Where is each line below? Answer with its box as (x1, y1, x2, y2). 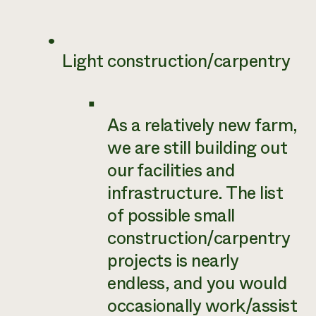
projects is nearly (107, 248, 238, 274)
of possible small (107, 203, 235, 229)
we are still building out (107, 135, 288, 161)
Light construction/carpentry (62, 49, 290, 74)
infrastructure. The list (107, 181, 283, 206)
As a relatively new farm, (107, 113, 298, 138)
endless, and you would (107, 271, 287, 296)
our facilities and (107, 158, 235, 183)
